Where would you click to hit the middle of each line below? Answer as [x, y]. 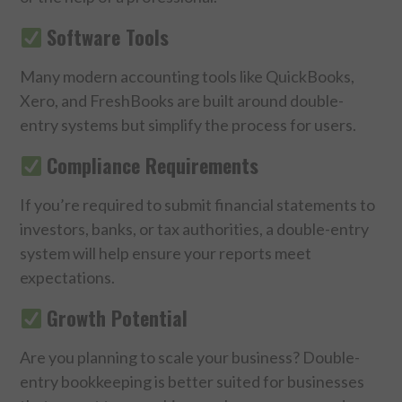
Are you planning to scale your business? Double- [190, 357]
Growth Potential [118, 317]
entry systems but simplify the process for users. [188, 124]
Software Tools [108, 36]
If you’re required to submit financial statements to [198, 204]
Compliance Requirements [153, 165]
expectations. [68, 277]
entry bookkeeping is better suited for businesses [192, 381]
